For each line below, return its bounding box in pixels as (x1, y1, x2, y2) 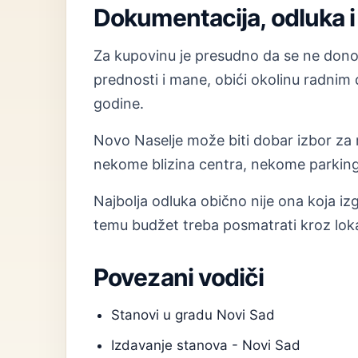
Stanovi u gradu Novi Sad (111, 307, 275, 323)
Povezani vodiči (93, 263, 265, 292)
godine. (93, 95, 144, 112)
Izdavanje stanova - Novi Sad (111, 337, 300, 353)
